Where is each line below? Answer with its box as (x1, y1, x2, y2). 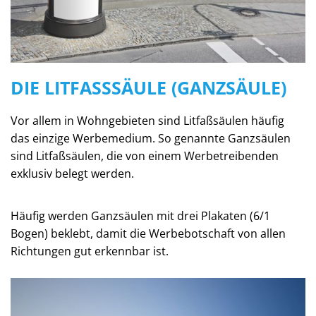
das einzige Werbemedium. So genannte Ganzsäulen (11, 130, 291, 147)
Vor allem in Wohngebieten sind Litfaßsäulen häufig (11, 113, 284, 129)
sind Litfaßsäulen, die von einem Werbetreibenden (11, 148, 279, 164)
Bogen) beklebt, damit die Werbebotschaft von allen (11, 226, 286, 242)
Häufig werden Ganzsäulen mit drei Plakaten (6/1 (11, 208, 270, 224)
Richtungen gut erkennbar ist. (11, 243, 169, 260)
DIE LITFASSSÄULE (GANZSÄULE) (11, 75, 281, 100)
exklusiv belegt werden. (11, 166, 134, 182)
